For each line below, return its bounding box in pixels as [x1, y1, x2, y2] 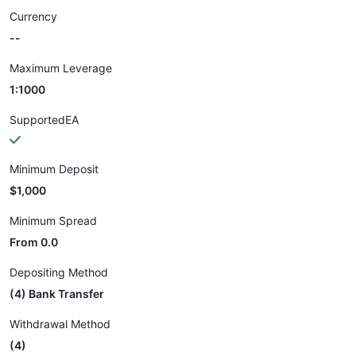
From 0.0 [10, 235, 58, 249]
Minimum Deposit [10, 162, 99, 176]
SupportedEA [10, 113, 79, 126]
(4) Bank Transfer [10, 287, 104, 300]
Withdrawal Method [10, 317, 110, 331]
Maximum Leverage [10, 61, 112, 75]
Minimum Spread [10, 214, 97, 227]
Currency [10, 10, 57, 23]
